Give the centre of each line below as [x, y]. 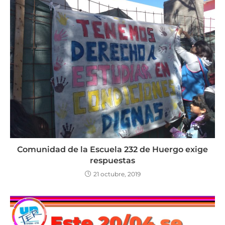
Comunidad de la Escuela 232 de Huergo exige [113, 149]
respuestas [113, 160]
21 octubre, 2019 [117, 174]
